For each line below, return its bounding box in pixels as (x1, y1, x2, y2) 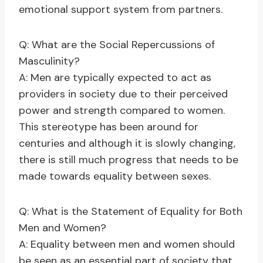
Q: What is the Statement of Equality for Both (19, 204, 242, 219)
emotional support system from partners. (19, 2, 222, 17)
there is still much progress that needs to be (19, 153, 238, 167)
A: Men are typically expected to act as (19, 70, 211, 85)
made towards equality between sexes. (19, 169, 211, 184)
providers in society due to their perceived (19, 87, 228, 102)
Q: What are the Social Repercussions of (19, 38, 215, 52)
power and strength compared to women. (19, 103, 225, 118)
